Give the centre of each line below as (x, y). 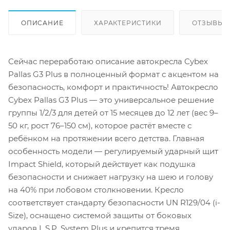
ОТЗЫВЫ (208, 23)
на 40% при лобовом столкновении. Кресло (96, 189)
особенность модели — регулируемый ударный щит (113, 151)
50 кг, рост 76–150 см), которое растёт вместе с (100, 125)
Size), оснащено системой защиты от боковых (100, 215)
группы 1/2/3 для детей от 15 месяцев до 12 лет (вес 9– (113, 112)
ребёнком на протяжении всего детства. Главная (106, 138)
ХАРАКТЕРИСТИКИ (128, 23)
